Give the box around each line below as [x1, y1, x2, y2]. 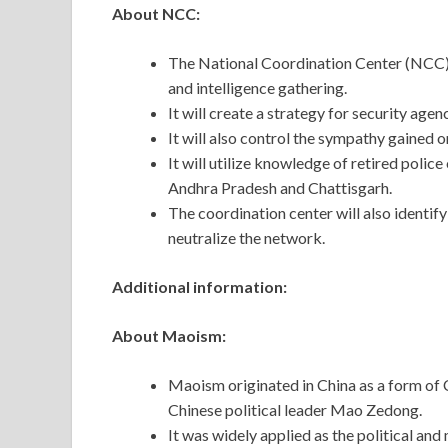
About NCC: [112, 4, 200, 24]
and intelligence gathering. [168, 78, 347, 98]
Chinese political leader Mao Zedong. [168, 400, 425, 420]
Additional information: [112, 277, 287, 297]
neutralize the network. [168, 228, 325, 248]
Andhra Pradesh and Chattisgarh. [168, 178, 395, 198]
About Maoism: [112, 326, 226, 346]
